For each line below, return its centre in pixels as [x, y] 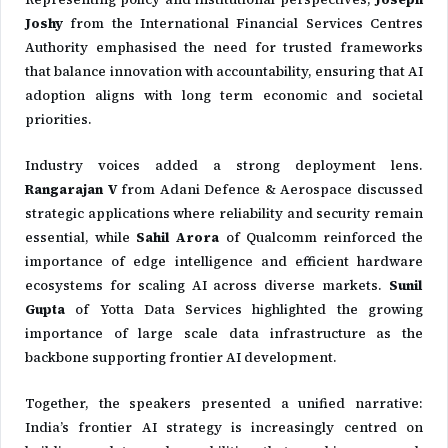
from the [101, 23]
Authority [56, 47]
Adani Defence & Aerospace [256, 189]
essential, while [81, 237]
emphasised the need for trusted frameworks [255, 47]
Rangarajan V [71, 189]
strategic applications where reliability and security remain [224, 213]
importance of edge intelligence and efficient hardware [224, 261]
